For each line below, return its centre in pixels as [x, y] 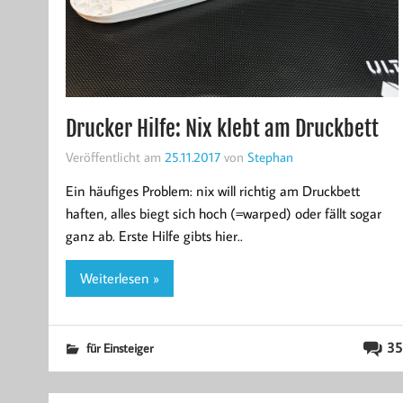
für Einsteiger [119, 347]
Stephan [270, 157]
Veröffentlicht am [115, 157]
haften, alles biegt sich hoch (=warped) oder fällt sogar [223, 214]
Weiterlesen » [119, 278]
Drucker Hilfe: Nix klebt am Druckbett [222, 129]
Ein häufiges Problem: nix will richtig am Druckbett [212, 191]
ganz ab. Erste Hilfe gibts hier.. [154, 236]
